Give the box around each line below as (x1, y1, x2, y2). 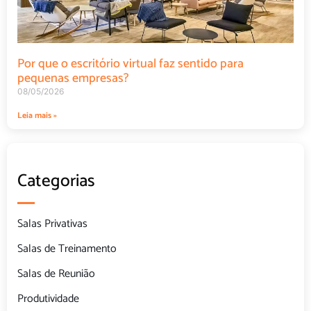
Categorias (17, 167, 95, 196)
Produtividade (17, 289, 79, 309)
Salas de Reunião (17, 264, 95, 284)
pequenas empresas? (17, 68, 129, 90)
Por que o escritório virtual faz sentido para (17, 53, 244, 75)
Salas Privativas (17, 215, 87, 234)
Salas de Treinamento (17, 239, 117, 259)
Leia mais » (17, 109, 57, 123)
